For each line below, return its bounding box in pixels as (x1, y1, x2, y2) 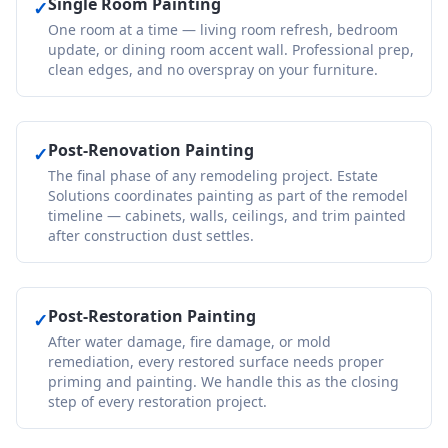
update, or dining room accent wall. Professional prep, (48, 40, 414, 59)
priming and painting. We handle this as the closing (48, 372, 399, 391)
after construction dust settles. (48, 226, 254, 245)
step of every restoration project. (48, 392, 267, 411)
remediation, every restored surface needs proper (48, 352, 384, 371)
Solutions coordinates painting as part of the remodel (48, 186, 408, 205)
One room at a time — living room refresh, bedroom (48, 20, 398, 39)
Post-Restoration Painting (48, 305, 256, 327)
